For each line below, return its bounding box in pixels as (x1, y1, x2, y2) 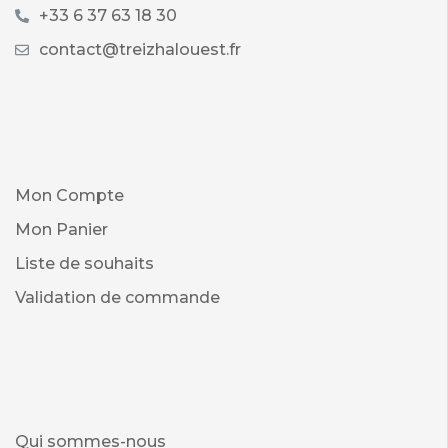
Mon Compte (15, 186, 124, 206)
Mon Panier (15, 220, 108, 240)
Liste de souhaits (15, 254, 154, 274)
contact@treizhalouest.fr (39, 40, 241, 60)
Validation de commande (15, 288, 220, 308)
